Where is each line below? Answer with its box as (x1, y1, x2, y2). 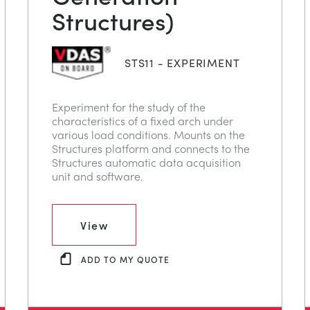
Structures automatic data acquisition (52, 154, 241, 170)
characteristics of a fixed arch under (52, 112, 233, 129)
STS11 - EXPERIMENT (125, 54, 240, 71)
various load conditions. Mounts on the (52, 126, 245, 143)
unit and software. (52, 167, 143, 184)
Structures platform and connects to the (52, 140, 250, 156)
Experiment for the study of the (52, 98, 206, 115)
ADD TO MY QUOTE (81, 253, 170, 266)
